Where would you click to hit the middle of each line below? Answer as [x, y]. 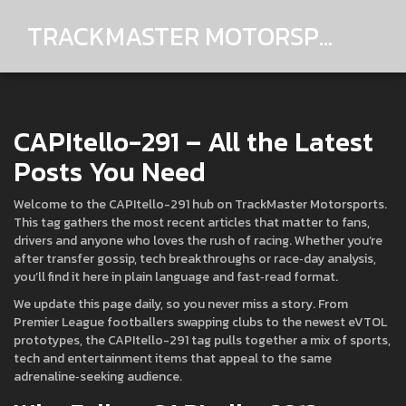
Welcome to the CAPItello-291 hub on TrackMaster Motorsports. [200, 204]
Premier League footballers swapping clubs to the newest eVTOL [200, 322]
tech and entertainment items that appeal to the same [173, 358]
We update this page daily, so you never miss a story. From [181, 304]
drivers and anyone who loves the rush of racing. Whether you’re [198, 241]
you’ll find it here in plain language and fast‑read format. [176, 277]
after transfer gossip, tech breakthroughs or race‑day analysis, [195, 259]
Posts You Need [110, 172]
